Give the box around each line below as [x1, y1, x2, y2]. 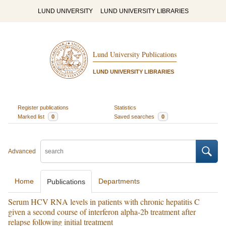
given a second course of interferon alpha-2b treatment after [8, 206, 196, 217]
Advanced [8, 148, 36, 155]
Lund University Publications [92, 49, 177, 60]
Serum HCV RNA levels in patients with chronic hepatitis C [8, 196, 200, 207]
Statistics [114, 104, 136, 110]
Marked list [17, 113, 46, 120]
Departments [98, 177, 140, 185]
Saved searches [114, 113, 156, 120]
